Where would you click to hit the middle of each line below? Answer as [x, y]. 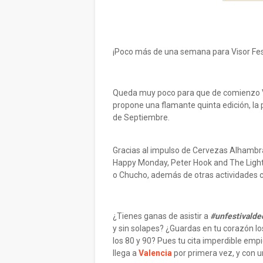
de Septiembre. [141, 117]
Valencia [155, 253]
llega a [126, 253]
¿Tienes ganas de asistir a [161, 216]
